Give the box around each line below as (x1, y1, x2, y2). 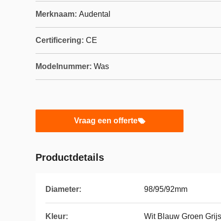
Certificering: (36, 36, 84, 44)
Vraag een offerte (74, 116, 138, 125)
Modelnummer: (36, 62, 92, 71)
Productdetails (36, 152, 104, 163)
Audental (79, 10, 110, 18)
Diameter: (45, 185, 81, 193)
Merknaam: (36, 10, 77, 18)
